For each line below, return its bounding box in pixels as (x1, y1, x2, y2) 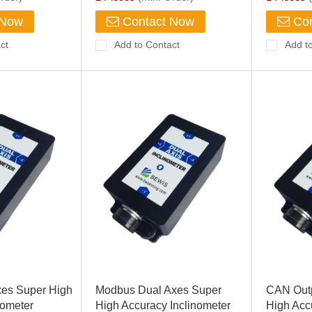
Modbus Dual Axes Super (95, 284, 221, 296)
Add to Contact (114, 39, 180, 50)
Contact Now (118, 15, 194, 29)
